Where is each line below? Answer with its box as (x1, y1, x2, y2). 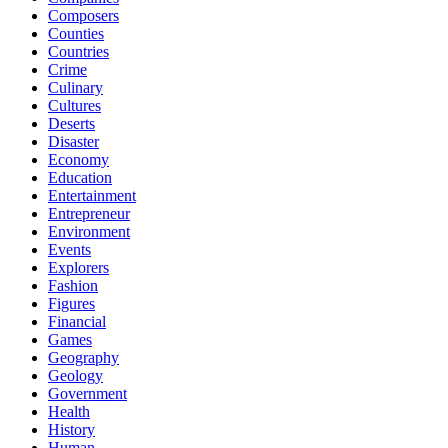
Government (48, 384, 127, 402)
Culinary (48, 78, 103, 96)
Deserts (48, 114, 95, 132)
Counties (48, 24, 104, 42)
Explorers (48, 258, 109, 276)
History (48, 420, 95, 438)
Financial (48, 312, 106, 330)
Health (48, 402, 90, 420)
